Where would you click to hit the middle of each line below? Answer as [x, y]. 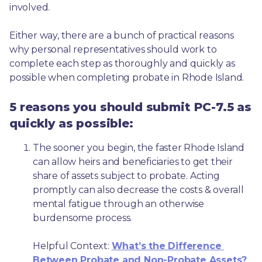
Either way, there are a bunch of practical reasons [122, 35]
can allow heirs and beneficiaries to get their [133, 161]
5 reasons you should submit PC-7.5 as [131, 107]
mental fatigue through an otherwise [118, 204]
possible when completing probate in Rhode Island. [127, 77]
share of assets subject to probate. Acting [126, 175]
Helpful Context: [72, 246]
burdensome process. [82, 218]
